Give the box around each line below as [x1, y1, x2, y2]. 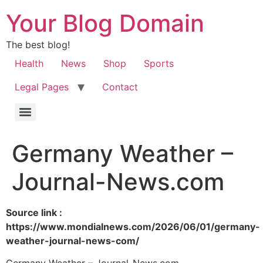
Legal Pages [15, 81, 69, 93]
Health [15, 58, 43, 69]
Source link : [6, 207, 62, 218]
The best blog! [6, 39, 70, 50]
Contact [102, 81, 138, 93]
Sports [144, 58, 174, 69]
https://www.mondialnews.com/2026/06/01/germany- [6, 221, 260, 232]
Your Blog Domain [6, 9, 204, 38]
